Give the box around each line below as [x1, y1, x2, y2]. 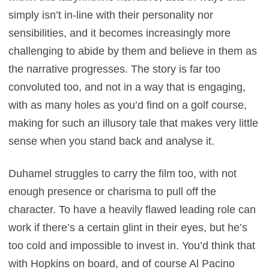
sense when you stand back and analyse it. [8, 135, 215, 147]
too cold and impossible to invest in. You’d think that [8, 240, 256, 252]
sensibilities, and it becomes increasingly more [8, 27, 231, 39]
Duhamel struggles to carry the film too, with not [8, 168, 237, 180]
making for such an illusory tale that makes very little [8, 117, 259, 129]
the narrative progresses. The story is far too [8, 63, 221, 75]
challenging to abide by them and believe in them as [8, 45, 258, 57]
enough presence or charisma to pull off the [8, 186, 217, 198]
